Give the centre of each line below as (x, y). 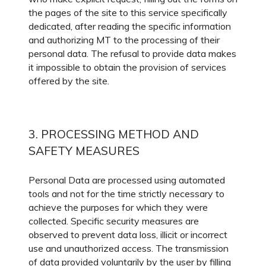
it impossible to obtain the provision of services (127, 67)
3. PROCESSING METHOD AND (114, 134)
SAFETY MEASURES (84, 151)
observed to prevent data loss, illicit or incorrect (128, 235)
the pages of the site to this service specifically (128, 12)
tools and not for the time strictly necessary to (126, 194)
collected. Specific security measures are (114, 221)
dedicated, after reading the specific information (130, 26)
